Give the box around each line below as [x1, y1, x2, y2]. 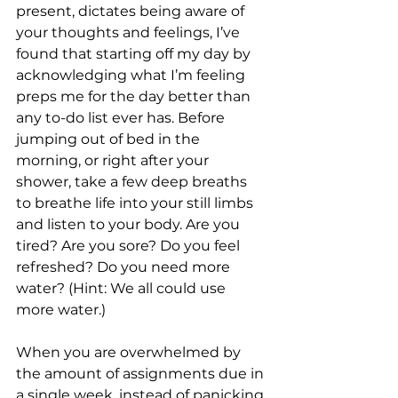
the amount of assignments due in [16, 365, 267, 382]
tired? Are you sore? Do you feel [16, 237, 243, 254]
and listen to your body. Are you [16, 216, 243, 233]
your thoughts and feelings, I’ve [16, 24, 243, 41]
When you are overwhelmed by [16, 344, 244, 361]
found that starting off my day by [16, 45, 254, 62]
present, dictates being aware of [16, 3, 248, 20]
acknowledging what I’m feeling [16, 67, 249, 84]
